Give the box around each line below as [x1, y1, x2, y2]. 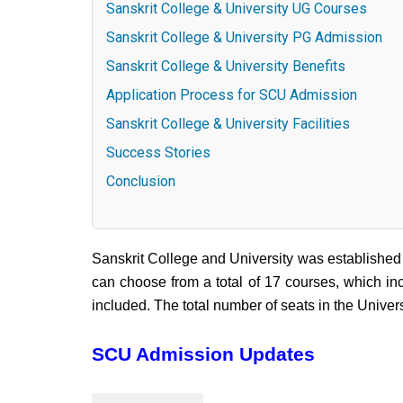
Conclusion [106, 173, 175, 191]
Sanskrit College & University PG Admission [106, 29, 382, 47]
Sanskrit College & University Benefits [106, 58, 345, 76]
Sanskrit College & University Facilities [106, 115, 350, 133]
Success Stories [106, 144, 210, 162]
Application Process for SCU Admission [106, 86, 357, 104]
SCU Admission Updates [92, 344, 315, 365]
